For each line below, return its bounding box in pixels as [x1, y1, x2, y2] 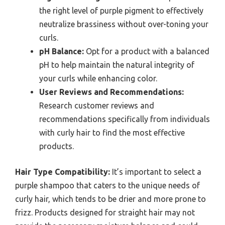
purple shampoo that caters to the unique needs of [15, 181, 200, 190]
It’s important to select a [110, 167, 201, 177]
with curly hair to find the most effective [39, 128, 185, 138]
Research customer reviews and [39, 101, 154, 110]
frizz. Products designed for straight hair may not [15, 208, 195, 217]
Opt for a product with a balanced [84, 47, 209, 56]
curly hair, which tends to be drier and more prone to [15, 194, 206, 204]
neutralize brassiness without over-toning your [39, 20, 208, 29]
